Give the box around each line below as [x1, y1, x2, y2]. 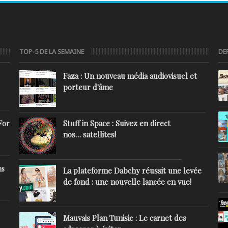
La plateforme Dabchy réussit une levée [63, 165, 202, 176]
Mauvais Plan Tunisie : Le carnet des [63, 213, 186, 223]
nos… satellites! [63, 129, 116, 139]
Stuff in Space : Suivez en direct [63, 118, 170, 128]
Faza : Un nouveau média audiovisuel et [63, 71, 197, 81]
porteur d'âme [63, 82, 113, 92]
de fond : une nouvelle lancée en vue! [63, 177, 191, 187]
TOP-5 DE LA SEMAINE [19, 48, 84, 55]
